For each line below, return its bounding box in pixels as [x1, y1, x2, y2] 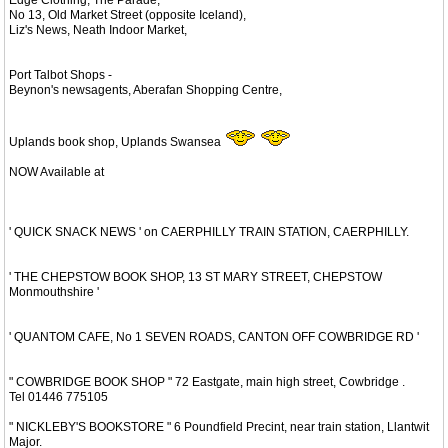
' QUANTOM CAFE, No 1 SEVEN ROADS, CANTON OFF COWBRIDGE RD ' [9, 329, 419, 344]
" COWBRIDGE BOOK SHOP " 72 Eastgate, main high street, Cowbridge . [9, 374, 405, 389]
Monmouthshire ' [9, 284, 99, 299]
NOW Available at [9, 164, 104, 179]
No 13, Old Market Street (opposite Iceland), [9, 7, 246, 22]
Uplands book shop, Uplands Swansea [9, 134, 224, 149]
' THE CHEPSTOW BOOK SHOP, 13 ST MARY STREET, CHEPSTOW [9, 269, 382, 284]
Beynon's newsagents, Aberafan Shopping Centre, [9, 82, 282, 97]
